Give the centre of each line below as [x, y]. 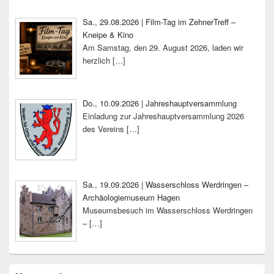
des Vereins [104, 129]
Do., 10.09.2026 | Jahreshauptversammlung [159, 103]
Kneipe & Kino [108, 34]
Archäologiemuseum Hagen [131, 198]
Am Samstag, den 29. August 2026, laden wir [163, 47]
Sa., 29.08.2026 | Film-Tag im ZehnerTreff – [159, 21]
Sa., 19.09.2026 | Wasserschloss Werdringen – [165, 185]
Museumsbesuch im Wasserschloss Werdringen [167, 210]
